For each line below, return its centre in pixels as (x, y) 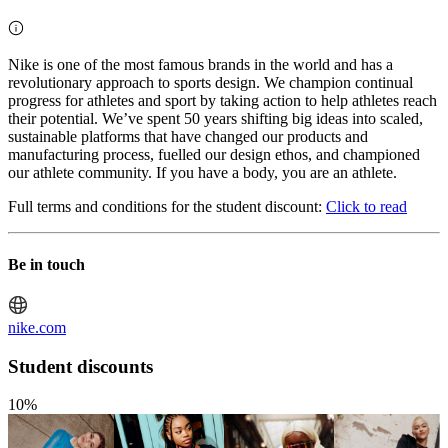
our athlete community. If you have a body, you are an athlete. (202, 173)
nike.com (37, 327)
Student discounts (80, 366)
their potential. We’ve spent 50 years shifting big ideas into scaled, (215, 119)
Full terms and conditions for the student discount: (167, 207)
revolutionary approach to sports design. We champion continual (210, 83)
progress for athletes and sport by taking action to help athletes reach (222, 101)
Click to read (366, 207)
